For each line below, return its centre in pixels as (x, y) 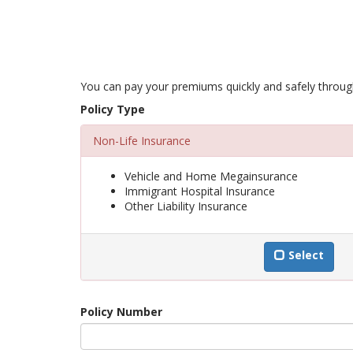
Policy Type (113, 109)
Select (306, 255)
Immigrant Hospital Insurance (200, 191)
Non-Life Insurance (142, 141)
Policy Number (121, 312)
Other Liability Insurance (186, 206)
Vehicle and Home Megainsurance (211, 176)
